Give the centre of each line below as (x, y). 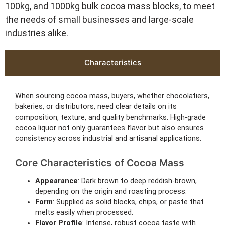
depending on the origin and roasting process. (111, 191)
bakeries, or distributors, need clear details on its (96, 106)
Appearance (57, 181)
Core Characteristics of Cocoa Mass (100, 162)
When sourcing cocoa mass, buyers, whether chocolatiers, (112, 96)
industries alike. (37, 33)
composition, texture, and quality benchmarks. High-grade (110, 117)
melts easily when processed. (84, 212)
